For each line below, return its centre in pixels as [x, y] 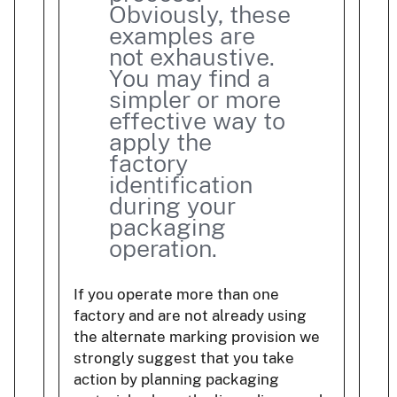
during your [172, 206]
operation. [163, 249]
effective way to [197, 121]
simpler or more [195, 100]
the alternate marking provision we [197, 336]
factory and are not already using [190, 315]
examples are [182, 36]
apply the [160, 143]
